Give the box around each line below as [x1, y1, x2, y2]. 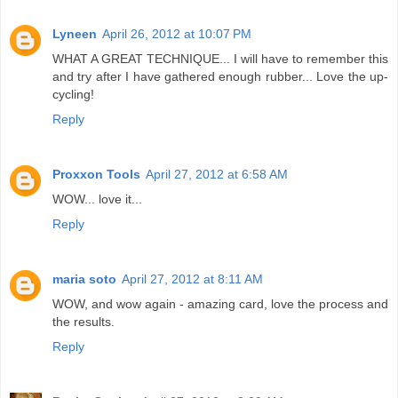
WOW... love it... [52, 192, 142, 207]
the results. [52, 314, 115, 330]
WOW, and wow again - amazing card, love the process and [52, 297, 388, 312]
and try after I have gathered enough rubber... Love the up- [52, 69, 388, 84]
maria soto [52, 272, 116, 287]
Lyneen [52, 27, 97, 42]
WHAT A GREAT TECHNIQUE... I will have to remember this [52, 52, 388, 67]
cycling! [52, 87, 94, 102]
